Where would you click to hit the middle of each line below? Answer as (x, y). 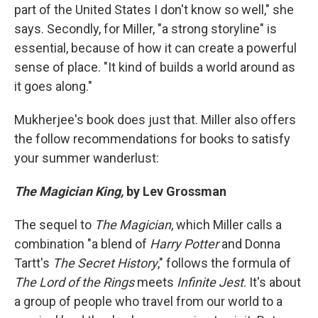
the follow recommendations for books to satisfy (152, 139)
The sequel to (54, 225)
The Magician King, (70, 191)
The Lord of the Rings (74, 282)
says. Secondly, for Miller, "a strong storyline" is (146, 29)
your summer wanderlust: (87, 158)
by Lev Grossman (176, 191)
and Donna (250, 244)
